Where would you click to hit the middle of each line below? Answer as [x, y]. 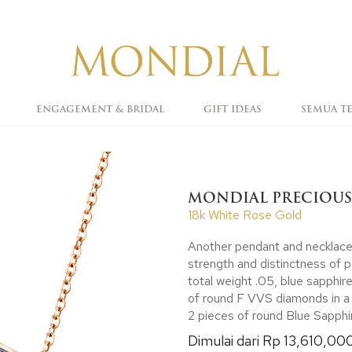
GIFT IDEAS [233, 109]
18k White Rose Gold [245, 215]
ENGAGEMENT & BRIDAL [100, 109]
